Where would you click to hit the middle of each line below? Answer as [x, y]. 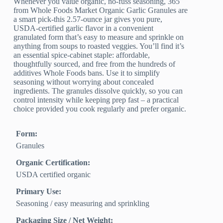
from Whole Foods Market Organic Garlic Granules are [101, 10]
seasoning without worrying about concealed [84, 82]
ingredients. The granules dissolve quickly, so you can [98, 91]
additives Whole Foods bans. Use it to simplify [87, 73]
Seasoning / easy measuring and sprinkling [83, 204]
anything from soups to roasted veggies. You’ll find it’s [99, 46]
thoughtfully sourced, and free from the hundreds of [95, 64]
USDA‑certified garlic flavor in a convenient [84, 28]
